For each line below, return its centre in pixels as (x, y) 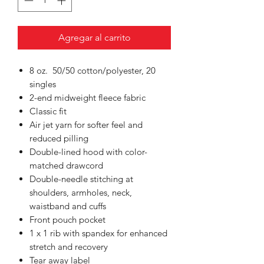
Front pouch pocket (67, 219)
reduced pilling (59, 138)
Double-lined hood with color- (88, 151)
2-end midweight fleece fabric (88, 97)
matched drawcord (66, 165)
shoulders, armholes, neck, (81, 192)
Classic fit (48, 111)
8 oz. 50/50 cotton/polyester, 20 (93, 70)
